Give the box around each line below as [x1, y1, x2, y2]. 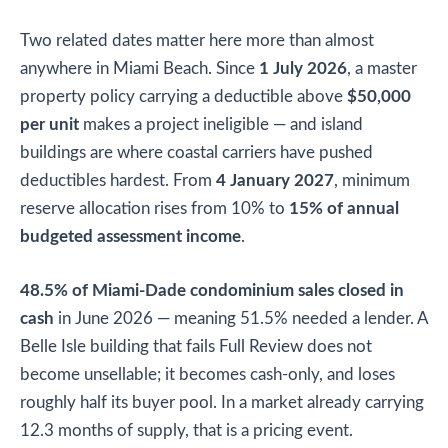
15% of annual [289, 201, 399, 218]
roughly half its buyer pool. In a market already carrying [20, 395, 424, 412]
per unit [20, 117, 79, 134]
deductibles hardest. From [20, 173, 216, 190]
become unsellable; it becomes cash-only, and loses [20, 367, 395, 384]
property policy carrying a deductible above [20, 89, 347, 106]
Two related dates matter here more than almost [20, 33, 374, 50]
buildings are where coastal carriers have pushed [20, 145, 373, 162]
